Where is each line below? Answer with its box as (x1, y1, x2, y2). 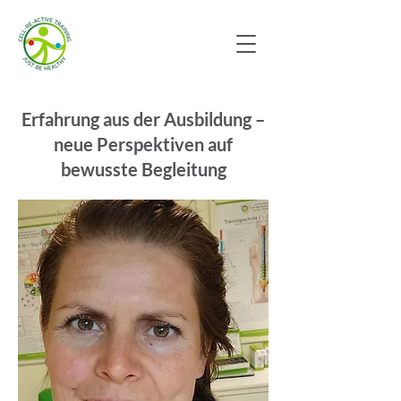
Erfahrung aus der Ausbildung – (21, 108, 265, 130)
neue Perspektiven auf (54, 133, 233, 155)
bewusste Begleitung (60, 158, 226, 180)
